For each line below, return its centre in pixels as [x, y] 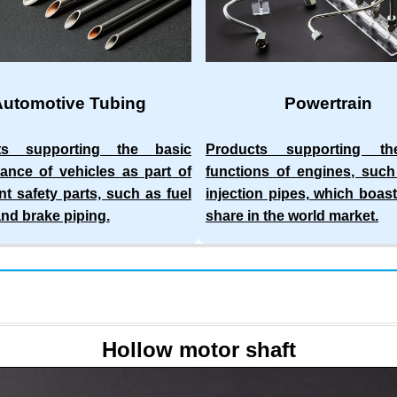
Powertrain [328, 103]
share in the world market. [292, 215]
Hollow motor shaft [198, 350]
